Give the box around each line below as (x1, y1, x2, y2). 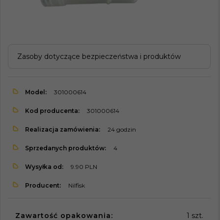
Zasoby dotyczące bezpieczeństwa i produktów (17, 52, 181, 61)
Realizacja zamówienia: (25, 125, 100, 133)
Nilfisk (68, 181, 85, 189)
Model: (25, 88, 47, 96)
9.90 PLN (71, 163, 97, 170)
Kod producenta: (25, 107, 80, 114)
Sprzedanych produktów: (25, 144, 106, 152)
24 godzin (108, 125, 136, 133)
